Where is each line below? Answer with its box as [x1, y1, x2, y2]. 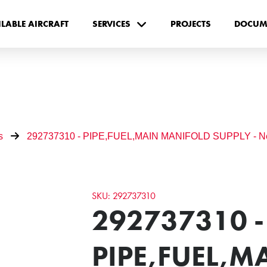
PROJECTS [170, 18, 211, 29]
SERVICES [92, 18, 131, 29]
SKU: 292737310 [92, 189, 156, 202]
